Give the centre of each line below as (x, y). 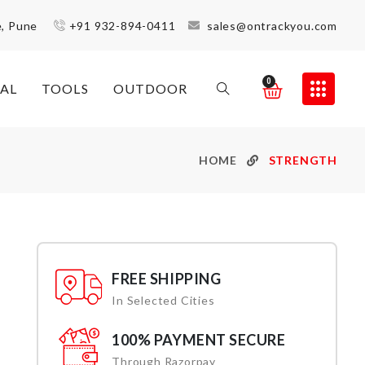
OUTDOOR (150, 89)
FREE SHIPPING (167, 279)
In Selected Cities (163, 301)
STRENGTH (303, 161)
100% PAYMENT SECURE (199, 340)
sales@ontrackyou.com (272, 25)
